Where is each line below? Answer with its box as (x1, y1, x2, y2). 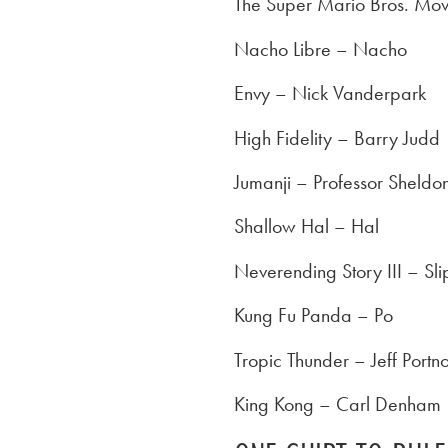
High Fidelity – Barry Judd (234, 124, 440, 151)
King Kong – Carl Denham (234, 390, 441, 417)
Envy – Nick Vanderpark (234, 80, 426, 107)
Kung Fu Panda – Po (234, 302, 393, 329)
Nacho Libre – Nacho (234, 35, 407, 62)
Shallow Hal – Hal (234, 213, 379, 240)
